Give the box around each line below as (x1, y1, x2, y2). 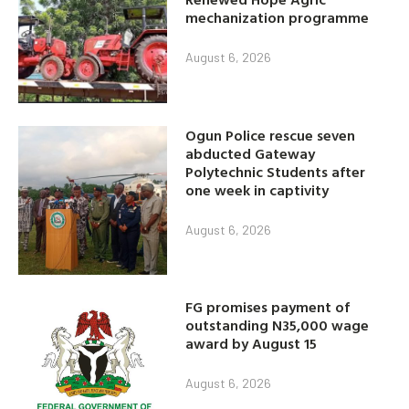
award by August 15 (185, 331, 318, 354)
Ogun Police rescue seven (185, 123, 356, 146)
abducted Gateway (185, 142, 316, 164)
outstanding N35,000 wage (185, 313, 370, 336)
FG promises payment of (185, 295, 351, 318)
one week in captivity (185, 178, 330, 201)
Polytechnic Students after (185, 160, 366, 183)
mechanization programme (185, 6, 370, 29)
